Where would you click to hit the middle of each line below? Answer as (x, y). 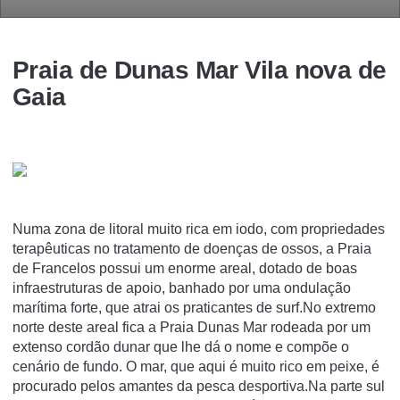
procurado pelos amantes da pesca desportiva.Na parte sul (199, 386)
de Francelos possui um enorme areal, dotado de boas (185, 268)
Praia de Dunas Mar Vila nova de (200, 70)
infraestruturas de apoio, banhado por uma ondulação (182, 288)
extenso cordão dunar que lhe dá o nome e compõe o (181, 347)
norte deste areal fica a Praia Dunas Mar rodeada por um (192, 327)
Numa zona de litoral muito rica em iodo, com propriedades (199, 229)
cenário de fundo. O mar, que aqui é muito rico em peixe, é (196, 367)
